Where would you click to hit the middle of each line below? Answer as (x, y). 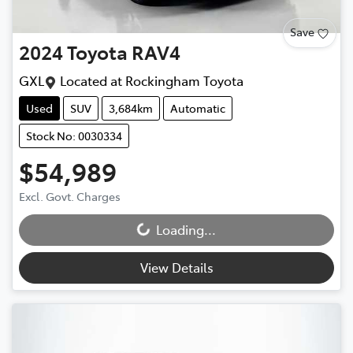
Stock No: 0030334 (74, 136)
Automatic (198, 108)
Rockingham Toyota (184, 81)
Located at (89, 81)
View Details (176, 268)
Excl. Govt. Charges (70, 197)
